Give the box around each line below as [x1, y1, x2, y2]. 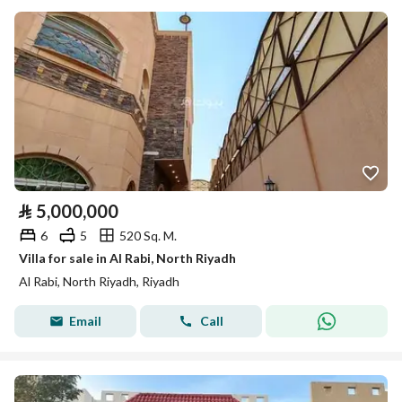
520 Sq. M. [119, 227, 177, 243]
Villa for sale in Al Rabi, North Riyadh [19, 250, 236, 266]
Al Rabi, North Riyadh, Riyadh [19, 274, 179, 289]
